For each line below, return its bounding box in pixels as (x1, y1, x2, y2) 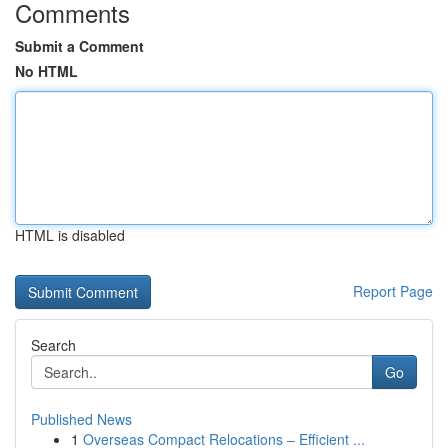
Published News (31, 409, 132, 429)
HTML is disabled (15, 225, 125, 245)
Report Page (353, 281, 433, 301)
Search (31, 335, 76, 355)
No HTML (15, 61, 78, 81)
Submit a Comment (15, 36, 144, 56)
